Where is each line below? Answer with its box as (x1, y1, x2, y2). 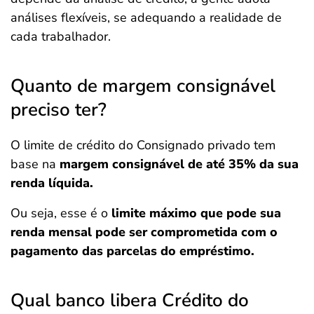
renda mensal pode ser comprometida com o (11, 224, 278, 240)
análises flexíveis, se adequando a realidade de (11, 9, 282, 26)
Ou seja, (11, 205, 57, 221)
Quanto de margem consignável (11, 74, 275, 98)
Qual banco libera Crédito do (11, 288, 249, 313)
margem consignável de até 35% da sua (60, 156, 299, 172)
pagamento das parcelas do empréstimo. (11, 243, 254, 259)
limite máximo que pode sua (111, 205, 281, 221)
